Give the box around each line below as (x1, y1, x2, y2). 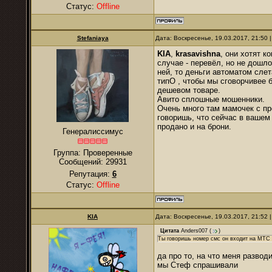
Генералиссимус (62, 127, 123, 136)
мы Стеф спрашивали (157, 260, 238, 270)
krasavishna (175, 49, 220, 58)
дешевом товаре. (157, 86, 220, 95)
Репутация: (69, 169, 112, 178)
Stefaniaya (76, 35, 109, 41)
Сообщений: (58, 157, 106, 166)
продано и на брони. (157, 122, 231, 131)
